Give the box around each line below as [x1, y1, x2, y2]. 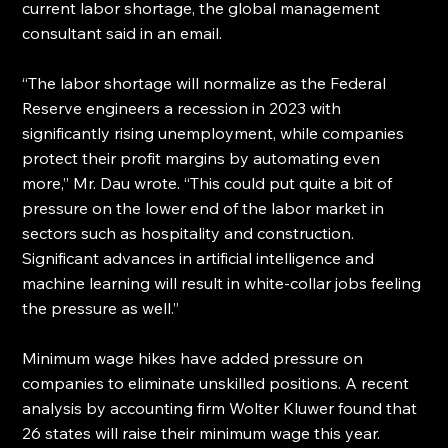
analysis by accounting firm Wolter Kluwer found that [22, 397, 422, 418]
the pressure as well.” [22, 297, 180, 318]
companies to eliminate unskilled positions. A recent [22, 372, 414, 393]
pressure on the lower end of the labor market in [22, 197, 389, 218]
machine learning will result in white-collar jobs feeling [22, 272, 426, 293]
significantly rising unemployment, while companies [22, 122, 409, 143]
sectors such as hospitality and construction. [22, 222, 359, 243]
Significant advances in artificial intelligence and [22, 247, 379, 268]
